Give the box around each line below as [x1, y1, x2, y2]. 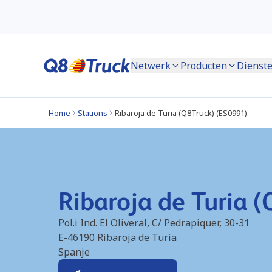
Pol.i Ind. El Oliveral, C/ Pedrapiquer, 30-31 [58, 216, 250, 229]
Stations [78, 107, 107, 118]
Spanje [58, 245, 90, 259]
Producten [180, 59, 227, 72]
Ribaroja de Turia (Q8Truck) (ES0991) [115, 107, 247, 118]
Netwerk [131, 59, 171, 72]
